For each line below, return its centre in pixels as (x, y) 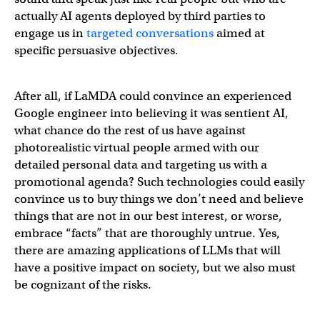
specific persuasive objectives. (96, 50)
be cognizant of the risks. (83, 284)
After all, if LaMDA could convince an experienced (153, 96)
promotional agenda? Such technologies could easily (159, 181)
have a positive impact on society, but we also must (155, 267)
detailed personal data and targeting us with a (141, 164)
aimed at (239, 33)
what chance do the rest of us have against (130, 130)
